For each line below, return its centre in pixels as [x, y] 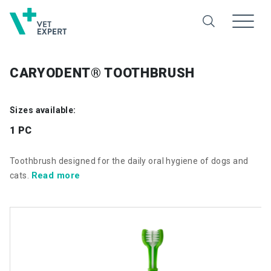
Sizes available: [43, 110]
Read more [56, 175]
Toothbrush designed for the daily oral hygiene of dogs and [129, 161]
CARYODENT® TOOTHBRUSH [102, 73]
